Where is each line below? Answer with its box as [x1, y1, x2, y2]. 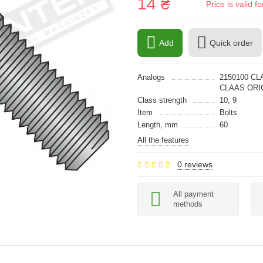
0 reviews [177, 160, 213, 169]
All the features [137, 136, 189, 144]
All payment [173, 190, 214, 198]
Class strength [137, 96, 187, 104]
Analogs [137, 73, 165, 82]
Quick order [210, 38, 253, 48]
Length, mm [137, 120, 178, 129]
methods [173, 200, 203, 208]
